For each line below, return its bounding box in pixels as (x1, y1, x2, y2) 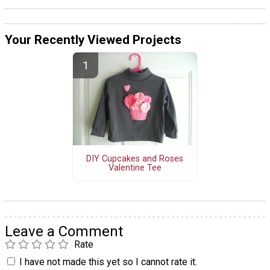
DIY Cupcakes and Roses (86, 153, 184, 164)
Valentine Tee (108, 162, 162, 173)
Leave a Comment (5, 223, 123, 240)
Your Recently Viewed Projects (5, 32, 181, 47)
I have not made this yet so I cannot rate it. (19, 256, 197, 268)
